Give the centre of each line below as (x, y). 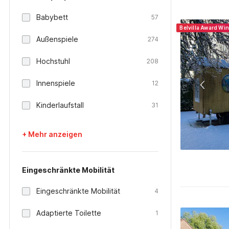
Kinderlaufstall (60, 105)
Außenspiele (57, 39)
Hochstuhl (53, 61)
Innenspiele (56, 83)
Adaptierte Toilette (69, 213)
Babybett (52, 17)
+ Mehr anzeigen (52, 134)
